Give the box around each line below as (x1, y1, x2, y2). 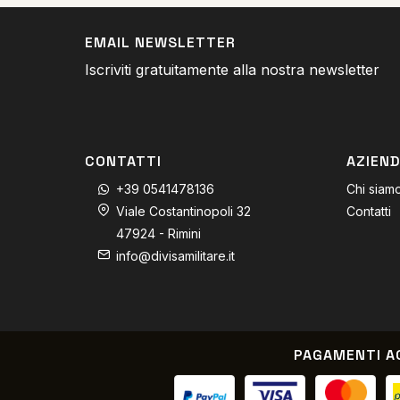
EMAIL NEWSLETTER (85, 33, 236, 53)
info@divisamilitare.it (116, 248, 235, 264)
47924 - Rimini (116, 226, 201, 242)
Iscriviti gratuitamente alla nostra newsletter (85, 61, 379, 79)
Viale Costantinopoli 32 (116, 204, 251, 220)
